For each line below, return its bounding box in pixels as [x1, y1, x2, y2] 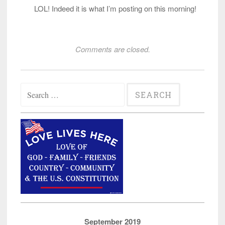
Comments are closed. [75, 44, 150, 55]
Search [20, 82, 44, 93]
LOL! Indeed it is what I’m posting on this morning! [34, 3, 196, 14]
